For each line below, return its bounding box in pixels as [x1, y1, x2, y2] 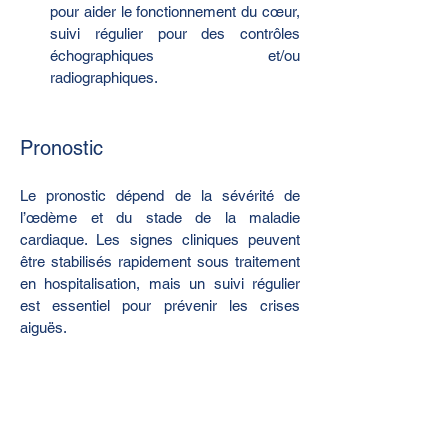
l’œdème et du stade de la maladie [20, 208, 300, 226]
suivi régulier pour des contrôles [50, 24, 300, 42]
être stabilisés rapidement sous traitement [20, 252, 300, 270]
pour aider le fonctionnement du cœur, [50, 2, 300, 20]
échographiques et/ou [50, 46, 300, 64]
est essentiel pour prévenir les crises [20, 296, 300, 314]
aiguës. [20, 318, 67, 336]
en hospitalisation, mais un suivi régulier [20, 274, 300, 292]
